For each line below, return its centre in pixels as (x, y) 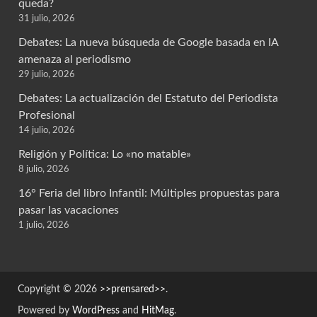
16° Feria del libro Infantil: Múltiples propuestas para (149, 194)
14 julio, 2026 (47, 131)
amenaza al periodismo (75, 60)
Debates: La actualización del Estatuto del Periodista (148, 99)
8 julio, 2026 (44, 170)
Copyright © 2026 (59, 290)
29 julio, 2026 (47, 75)
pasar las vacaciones (69, 211)
